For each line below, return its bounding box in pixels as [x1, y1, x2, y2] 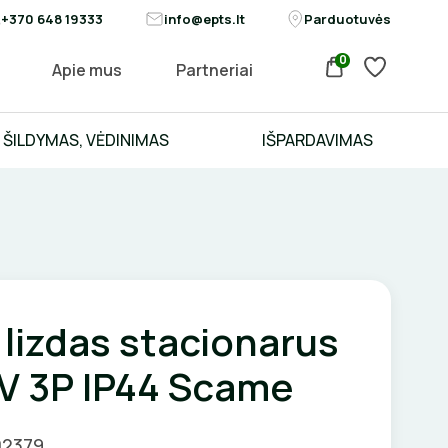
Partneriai [176, 58, 253, 81]
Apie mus [52, 58, 122, 81]
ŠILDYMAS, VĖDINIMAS [2, 128, 169, 151]
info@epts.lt [164, 10, 245, 28]
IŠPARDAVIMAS [261, 128, 373, 151]
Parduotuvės [304, 10, 391, 28]
